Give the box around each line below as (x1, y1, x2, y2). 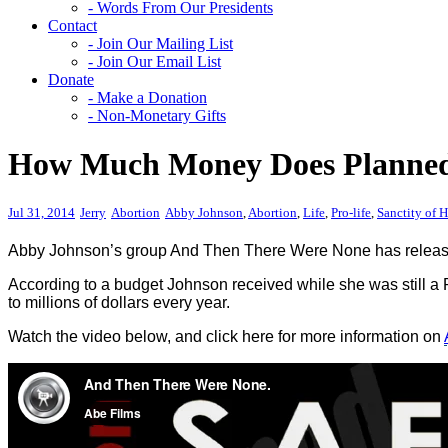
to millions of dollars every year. (8, 293, 230, 311)
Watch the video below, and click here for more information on (8, 327, 444, 345)
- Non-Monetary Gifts (88, 107, 226, 124)
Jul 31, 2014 (8, 204, 75, 220)
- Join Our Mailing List (88, 35, 233, 52)
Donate (48, 71, 94, 88)
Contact (48, 17, 97, 34)
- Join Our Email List (88, 53, 221, 70)
